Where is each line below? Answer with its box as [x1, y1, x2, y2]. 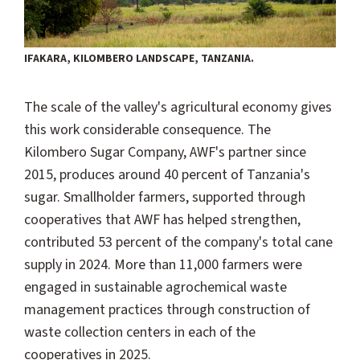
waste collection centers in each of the [24, 322, 256, 343]
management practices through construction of [24, 300, 310, 321]
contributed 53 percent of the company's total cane [24, 232, 333, 253]
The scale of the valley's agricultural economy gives [24, 97, 332, 118]
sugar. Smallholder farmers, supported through [24, 187, 305, 208]
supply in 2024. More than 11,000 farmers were [24, 255, 302, 276]
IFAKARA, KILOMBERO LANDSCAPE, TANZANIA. [24, 51, 254, 67]
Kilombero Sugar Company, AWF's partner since [24, 142, 306, 163]
